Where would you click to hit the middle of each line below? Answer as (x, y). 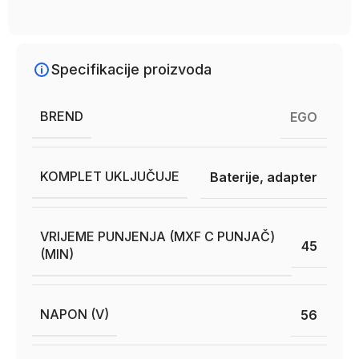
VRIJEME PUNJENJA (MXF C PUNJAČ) (157, 236)
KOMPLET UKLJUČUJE (110, 176)
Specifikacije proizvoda (131, 69)
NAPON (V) (75, 314)
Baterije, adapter (264, 177)
